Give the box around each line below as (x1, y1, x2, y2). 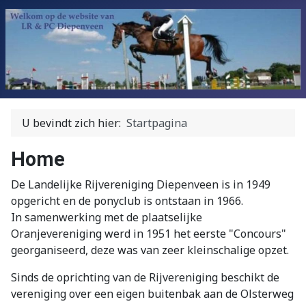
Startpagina (126, 115, 187, 130)
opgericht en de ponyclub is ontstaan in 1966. (11, 193, 243, 208)
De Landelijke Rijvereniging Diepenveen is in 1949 (11, 176, 270, 192)
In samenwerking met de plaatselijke (11, 209, 202, 225)
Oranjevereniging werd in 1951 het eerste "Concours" (11, 225, 286, 241)
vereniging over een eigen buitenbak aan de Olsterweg (11, 286, 294, 301)
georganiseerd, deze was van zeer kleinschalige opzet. (11, 242, 289, 258)
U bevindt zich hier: (22, 115, 126, 130)
